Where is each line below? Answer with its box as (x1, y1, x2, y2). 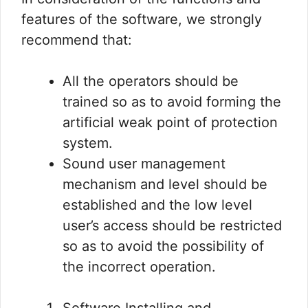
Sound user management (63, 155, 225, 173)
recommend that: (21, 32, 132, 49)
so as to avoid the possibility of (63, 238, 264, 255)
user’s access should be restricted (63, 217, 282, 234)
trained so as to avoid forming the (63, 93, 281, 111)
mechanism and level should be (63, 176, 267, 193)
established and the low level (63, 197, 252, 214)
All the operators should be (63, 73, 239, 90)
